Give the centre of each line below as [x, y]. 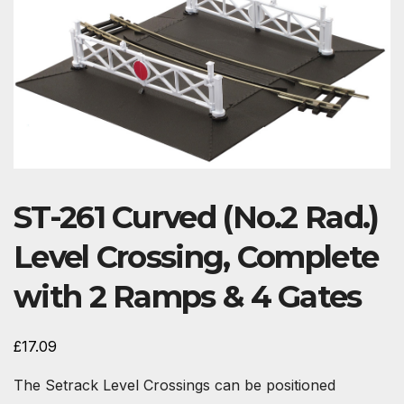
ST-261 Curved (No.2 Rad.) [196, 217]
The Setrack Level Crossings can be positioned [174, 385]
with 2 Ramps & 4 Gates [188, 296]
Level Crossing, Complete [196, 257]
